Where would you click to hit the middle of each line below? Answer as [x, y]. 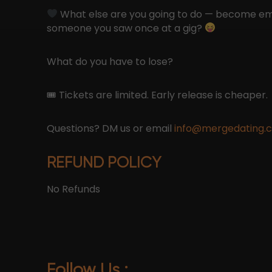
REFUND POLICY [104, 162]
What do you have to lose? [110, 61]
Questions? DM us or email [110, 128]
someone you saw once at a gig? [126, 28]
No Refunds [73, 189]
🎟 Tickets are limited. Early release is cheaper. [157, 95]
